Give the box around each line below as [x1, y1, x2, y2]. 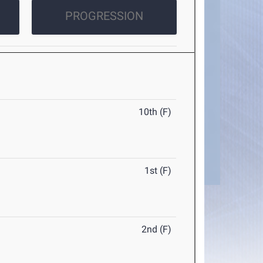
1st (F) [144, 165, 172, 177]
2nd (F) [141, 224, 172, 235]
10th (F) [139, 106, 172, 118]
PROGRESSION [65, 9, 143, 23]
